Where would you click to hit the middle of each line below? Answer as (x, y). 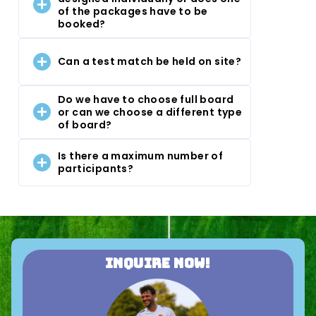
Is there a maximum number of (141, 156)
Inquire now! (158, 263)
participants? (96, 169)
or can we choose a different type (150, 112)
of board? (85, 124)
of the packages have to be (133, 11)
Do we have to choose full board (146, 99)
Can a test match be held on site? (150, 62)
